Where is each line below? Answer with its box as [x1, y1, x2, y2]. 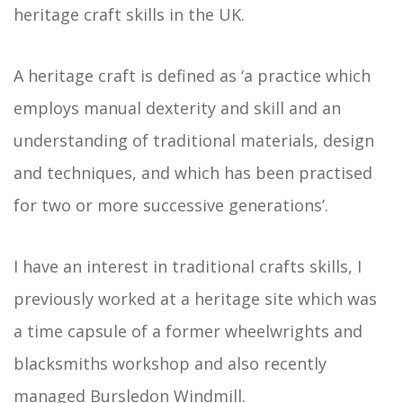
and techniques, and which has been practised [13, 162, 372, 184]
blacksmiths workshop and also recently [13, 353, 327, 374]
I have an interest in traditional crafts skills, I [13, 255, 362, 277]
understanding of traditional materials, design [13, 130, 374, 151]
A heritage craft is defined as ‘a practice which [13, 65, 371, 86]
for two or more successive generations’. [13, 194, 328, 216]
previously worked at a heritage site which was [13, 288, 377, 309]
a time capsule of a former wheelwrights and [13, 320, 363, 342]
